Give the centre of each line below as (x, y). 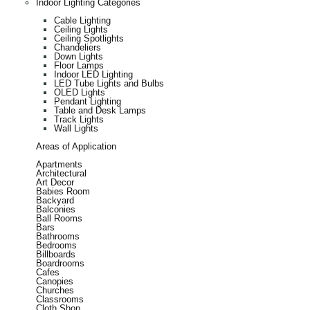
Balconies (56, 209)
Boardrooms (60, 263)
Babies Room (63, 191)
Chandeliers (77, 47)
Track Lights (79, 119)
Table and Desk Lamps (100, 110)
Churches (55, 290)
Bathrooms (58, 236)
